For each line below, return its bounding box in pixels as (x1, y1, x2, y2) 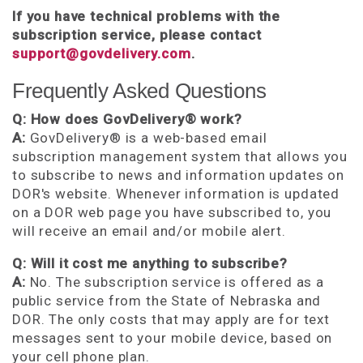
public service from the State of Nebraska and (12, 293, 322, 309)
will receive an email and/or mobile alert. (12, 223, 286, 239)
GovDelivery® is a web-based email (29, 130, 267, 146)
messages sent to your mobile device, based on (12, 330, 333, 346)
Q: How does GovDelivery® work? (12, 111, 242, 127)
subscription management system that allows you (12, 148, 348, 164)
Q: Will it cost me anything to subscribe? (12, 255, 288, 271)
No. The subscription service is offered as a (29, 274, 324, 290)
